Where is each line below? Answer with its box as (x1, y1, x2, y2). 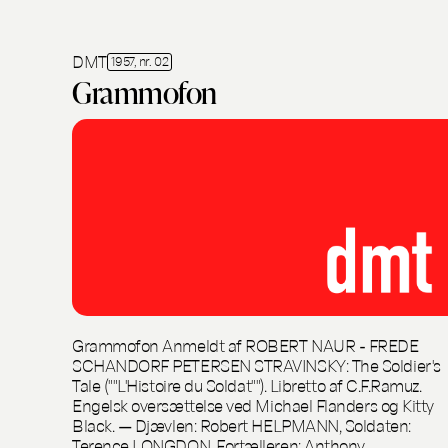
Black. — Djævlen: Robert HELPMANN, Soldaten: (72, 413, 411, 437)
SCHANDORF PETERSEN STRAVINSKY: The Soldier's (72, 353, 441, 377)
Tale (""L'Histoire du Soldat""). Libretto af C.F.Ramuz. (72, 373, 422, 397)
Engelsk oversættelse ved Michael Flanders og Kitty (72, 393, 434, 417)
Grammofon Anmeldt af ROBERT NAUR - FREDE (72, 333, 419, 357)
